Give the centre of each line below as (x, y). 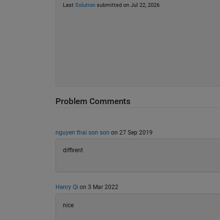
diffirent (73, 151)
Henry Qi (67, 187)
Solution (85, 5)
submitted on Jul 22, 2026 (127, 5)
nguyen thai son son (82, 132)
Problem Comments (93, 101)
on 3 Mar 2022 (98, 187)
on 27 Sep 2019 (131, 132)
